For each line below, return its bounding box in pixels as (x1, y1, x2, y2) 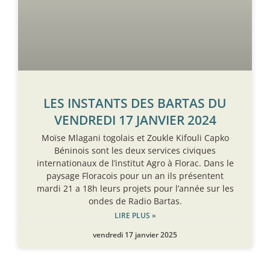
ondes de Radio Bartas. (88, 195, 182, 207)
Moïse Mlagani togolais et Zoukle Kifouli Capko (41, 131, 229, 143)
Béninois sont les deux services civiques (54, 144, 216, 156)
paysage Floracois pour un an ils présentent (46, 169, 224, 181)
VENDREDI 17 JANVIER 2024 (54, 111, 216, 128)
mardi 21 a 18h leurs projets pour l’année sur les (36, 182, 234, 194)
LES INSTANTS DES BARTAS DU (43, 94, 227, 111)
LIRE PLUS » (114, 210, 156, 221)
